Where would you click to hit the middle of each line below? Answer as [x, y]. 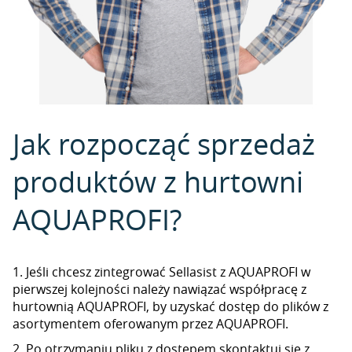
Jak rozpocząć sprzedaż [164, 144]
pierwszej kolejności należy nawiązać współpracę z [159, 289]
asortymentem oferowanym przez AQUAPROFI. [150, 324]
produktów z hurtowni [158, 181]
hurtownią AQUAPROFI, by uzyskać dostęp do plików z [170, 306]
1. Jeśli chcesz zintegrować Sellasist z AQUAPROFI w [161, 272]
